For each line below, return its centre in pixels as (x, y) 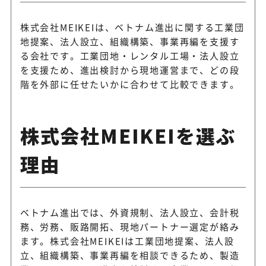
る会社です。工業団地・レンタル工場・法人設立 (130, 55)
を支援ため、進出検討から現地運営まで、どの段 (130, 69)
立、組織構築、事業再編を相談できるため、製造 (130, 255)
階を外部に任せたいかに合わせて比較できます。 (130, 84)
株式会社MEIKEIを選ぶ (128, 135)
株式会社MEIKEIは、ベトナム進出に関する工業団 (132, 27)
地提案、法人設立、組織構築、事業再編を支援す (130, 41)
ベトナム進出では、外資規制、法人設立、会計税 (130, 212)
